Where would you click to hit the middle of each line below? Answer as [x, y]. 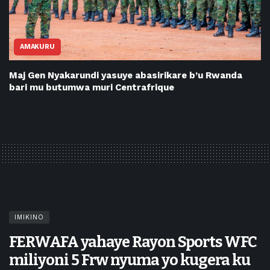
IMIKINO [29, 218]
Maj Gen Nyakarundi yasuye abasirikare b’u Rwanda [126, 76]
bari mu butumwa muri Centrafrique [92, 88]
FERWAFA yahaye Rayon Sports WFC [133, 242]
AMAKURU [37, 47]
